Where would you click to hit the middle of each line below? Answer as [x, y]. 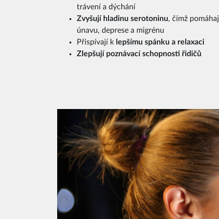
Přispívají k [96, 42]
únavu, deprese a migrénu [120, 30]
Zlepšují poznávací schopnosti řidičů [139, 54]
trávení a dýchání [106, 7]
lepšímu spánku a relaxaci [160, 42]
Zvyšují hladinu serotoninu [122, 18]
